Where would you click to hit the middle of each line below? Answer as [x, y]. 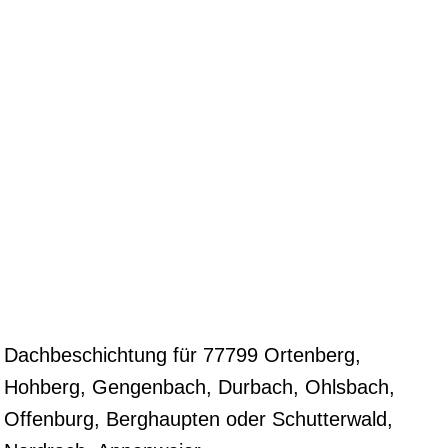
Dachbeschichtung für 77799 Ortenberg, [182, 355]
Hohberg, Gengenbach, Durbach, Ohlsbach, [199, 387]
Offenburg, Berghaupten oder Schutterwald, [198, 419]
